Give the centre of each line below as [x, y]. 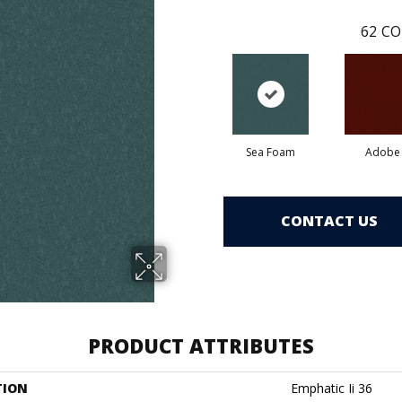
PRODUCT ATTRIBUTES [201, 345]
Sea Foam [271, 152]
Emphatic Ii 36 [332, 388]
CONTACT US [329, 221]
